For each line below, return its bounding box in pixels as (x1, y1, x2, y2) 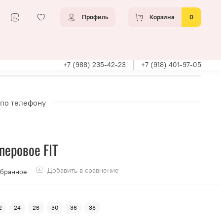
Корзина (149, 13, 175, 21)
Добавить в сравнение (47, 165, 119, 175)
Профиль (82, 13, 109, 21)
